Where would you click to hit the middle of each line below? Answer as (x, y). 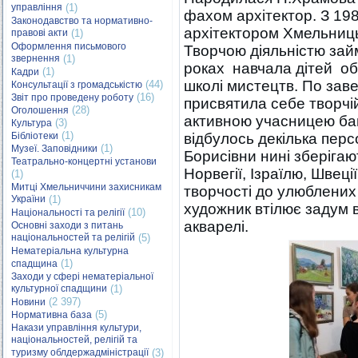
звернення (36, 59)
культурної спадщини (59, 289)
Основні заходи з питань (67, 225)
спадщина (34, 264)
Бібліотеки (35, 136)
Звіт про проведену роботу (72, 97)
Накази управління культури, (76, 328)
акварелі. (216, 227)
